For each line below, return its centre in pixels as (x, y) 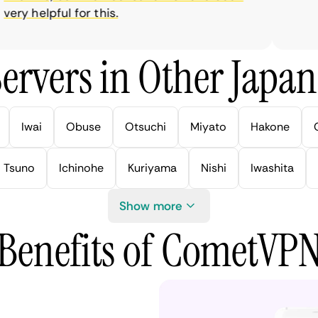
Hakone (270, 127)
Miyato (208, 127)
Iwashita (272, 168)
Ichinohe (81, 168)
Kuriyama (152, 168)
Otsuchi (146, 127)
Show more (150, 206)
